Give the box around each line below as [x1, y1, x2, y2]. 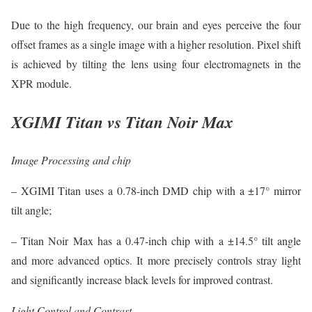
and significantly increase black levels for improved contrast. [11, 272, 273, 287]
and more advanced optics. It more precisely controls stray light [11, 252, 301, 267]
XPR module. [11, 75, 72, 91]
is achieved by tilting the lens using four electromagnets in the [11, 56, 301, 71]
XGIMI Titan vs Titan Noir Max [11, 109, 233, 134]
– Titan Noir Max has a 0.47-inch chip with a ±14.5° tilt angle [11, 233, 301, 248]
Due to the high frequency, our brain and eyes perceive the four [11, 17, 301, 32]
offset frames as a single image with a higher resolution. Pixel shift [11, 36, 301, 52]
